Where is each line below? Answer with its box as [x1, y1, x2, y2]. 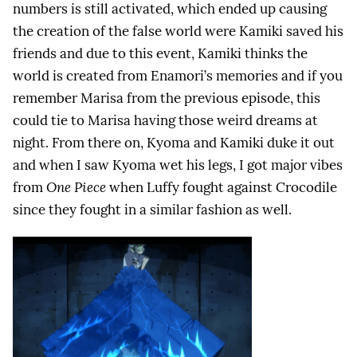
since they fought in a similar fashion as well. [13, 201, 292, 219]
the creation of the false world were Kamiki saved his [13, 22, 343, 41]
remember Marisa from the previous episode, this [13, 89, 320, 108]
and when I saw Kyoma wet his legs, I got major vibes [13, 156, 343, 175]
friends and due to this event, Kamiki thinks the [13, 45, 308, 63]
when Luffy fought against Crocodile [106, 178, 337, 197]
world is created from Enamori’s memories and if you [13, 67, 343, 85]
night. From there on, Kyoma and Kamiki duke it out [13, 134, 335, 152]
